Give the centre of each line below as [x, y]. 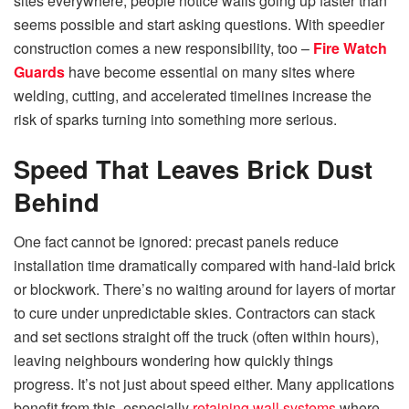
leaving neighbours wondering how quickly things [173, 361]
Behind [57, 201]
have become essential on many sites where [210, 72]
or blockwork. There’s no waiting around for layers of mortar [204, 289]
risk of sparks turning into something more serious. [175, 120]
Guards [39, 72]
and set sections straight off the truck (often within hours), [196, 337]
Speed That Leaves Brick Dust [193, 168]
